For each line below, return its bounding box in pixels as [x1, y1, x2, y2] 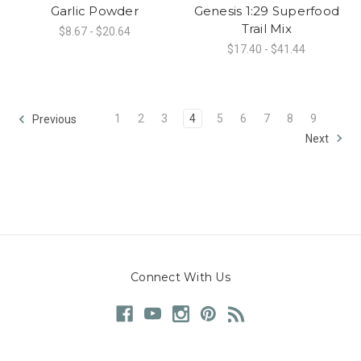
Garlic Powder [50, 2, 139, 19]
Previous [30, 112, 77, 126]
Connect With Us [131, 270, 230, 285]
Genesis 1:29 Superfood [193, 2, 339, 19]
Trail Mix [241, 20, 292, 36]
